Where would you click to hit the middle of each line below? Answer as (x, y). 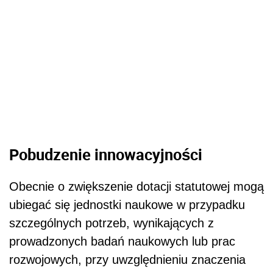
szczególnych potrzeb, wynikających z (112, 223)
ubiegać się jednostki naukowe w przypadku (127, 205)
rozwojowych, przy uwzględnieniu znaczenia (127, 260)
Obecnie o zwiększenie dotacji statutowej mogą (136, 187)
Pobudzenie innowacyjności (106, 154)
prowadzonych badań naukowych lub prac (122, 242)
